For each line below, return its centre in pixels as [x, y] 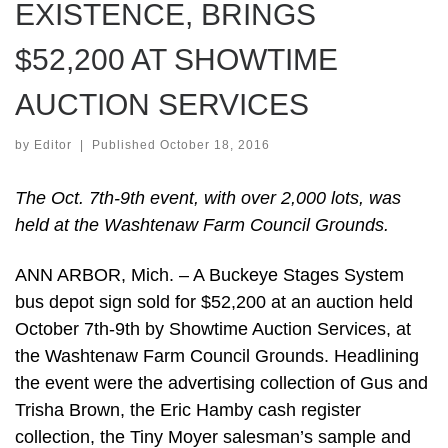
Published [125, 145]
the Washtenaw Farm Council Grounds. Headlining [217, 355]
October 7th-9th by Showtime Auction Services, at [213, 328]
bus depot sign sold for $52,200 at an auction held [214, 301]
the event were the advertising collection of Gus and [221, 382]
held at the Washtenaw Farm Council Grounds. [202, 225]
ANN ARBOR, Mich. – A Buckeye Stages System [209, 274]
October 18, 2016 [214, 145]
